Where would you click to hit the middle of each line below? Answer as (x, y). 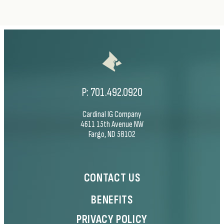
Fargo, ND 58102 (112, 134)
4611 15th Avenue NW (112, 124)
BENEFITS (112, 200)
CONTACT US (112, 178)
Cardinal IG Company (112, 114)
